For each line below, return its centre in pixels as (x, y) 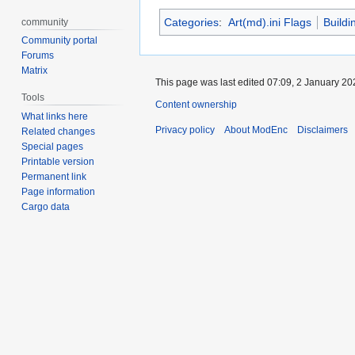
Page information (59, 192)
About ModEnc (256, 130)
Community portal (60, 41)
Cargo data (46, 207)
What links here (55, 117)
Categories (191, 23)
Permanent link (54, 177)
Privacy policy (185, 130)
